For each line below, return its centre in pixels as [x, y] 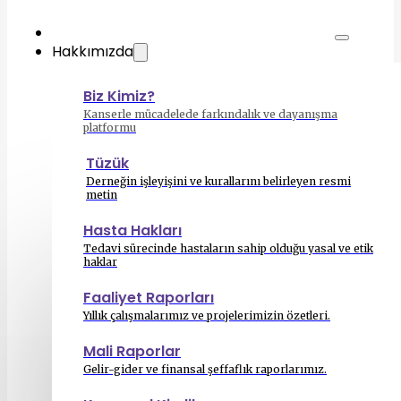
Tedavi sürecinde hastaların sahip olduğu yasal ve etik [228, 248]
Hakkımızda [93, 51]
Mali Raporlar [132, 351]
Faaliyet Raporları [149, 298]
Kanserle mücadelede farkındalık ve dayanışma [210, 114]
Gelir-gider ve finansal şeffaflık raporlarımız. [205, 369]
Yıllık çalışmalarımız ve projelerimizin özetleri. [207, 316]
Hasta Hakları [132, 230]
